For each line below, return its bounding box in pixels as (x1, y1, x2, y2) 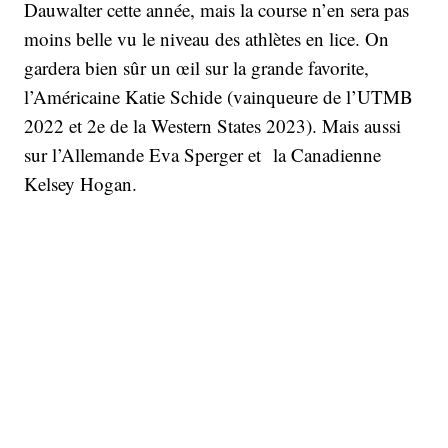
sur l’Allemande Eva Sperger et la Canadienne (24, 142, 381, 167)
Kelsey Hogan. (24, 171, 137, 196)
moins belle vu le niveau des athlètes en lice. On (24, 26, 389, 51)
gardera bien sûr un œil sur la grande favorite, (24, 55, 369, 80)
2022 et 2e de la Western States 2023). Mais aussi (24, 113, 401, 138)
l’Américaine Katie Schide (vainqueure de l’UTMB (24, 84, 413, 109)
